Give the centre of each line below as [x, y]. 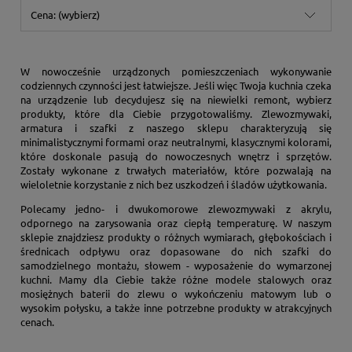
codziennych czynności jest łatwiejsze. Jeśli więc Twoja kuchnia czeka [176, 86]
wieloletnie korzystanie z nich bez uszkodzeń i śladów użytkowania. [173, 185]
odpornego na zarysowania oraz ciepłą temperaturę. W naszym [176, 223]
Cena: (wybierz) [66, 14]
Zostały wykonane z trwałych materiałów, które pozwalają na [176, 170]
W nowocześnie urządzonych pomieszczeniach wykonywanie [176, 71]
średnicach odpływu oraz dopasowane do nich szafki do [176, 251]
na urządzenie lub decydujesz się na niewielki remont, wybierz [176, 100]
